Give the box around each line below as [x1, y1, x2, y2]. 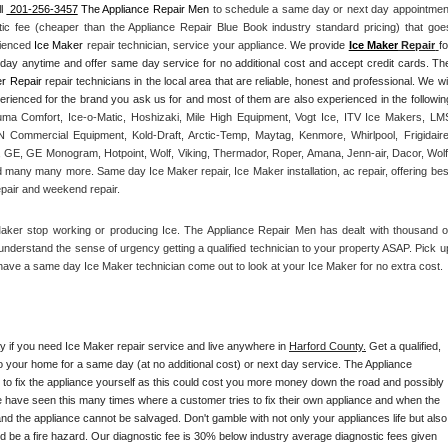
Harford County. [289, 339, 366, 352]
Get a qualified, [366, 339, 441, 352]
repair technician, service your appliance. [83, 39, 291, 52]
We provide [290, 39, 349, 52]
